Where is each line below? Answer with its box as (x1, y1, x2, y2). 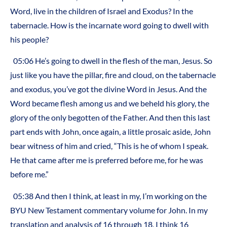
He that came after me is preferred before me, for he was (10, 155, 203, 165)
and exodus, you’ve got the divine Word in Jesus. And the (10, 84, 207, 94)
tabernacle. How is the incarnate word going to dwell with (10, 20, 209, 30)
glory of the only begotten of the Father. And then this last (10, 112, 210, 123)
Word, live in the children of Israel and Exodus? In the (10, 6, 193, 16)
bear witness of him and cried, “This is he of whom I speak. (10, 141, 208, 151)
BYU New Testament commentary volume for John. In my (10, 205, 208, 215)
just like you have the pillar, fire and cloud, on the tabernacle (10, 70, 216, 80)
